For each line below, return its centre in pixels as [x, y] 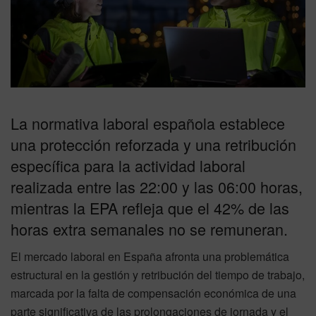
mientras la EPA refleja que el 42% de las [150, 208]
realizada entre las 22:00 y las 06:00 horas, [157, 187]
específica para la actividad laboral [128, 166]
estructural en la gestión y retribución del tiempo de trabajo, [158, 275]
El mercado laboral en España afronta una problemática [150, 257]
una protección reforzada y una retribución [153, 145]
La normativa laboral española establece [148, 123]
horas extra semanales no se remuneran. [149, 229]
